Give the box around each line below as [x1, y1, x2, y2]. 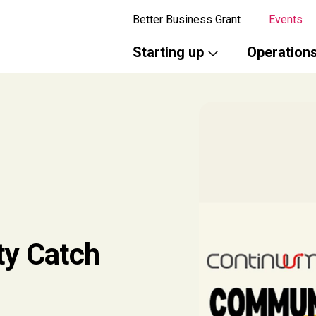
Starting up [133, 44, 207, 61]
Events [269, 13, 303, 26]
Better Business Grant [133, 13, 241, 26]
